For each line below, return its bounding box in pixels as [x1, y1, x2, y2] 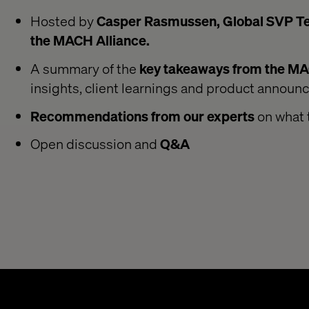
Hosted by [30, 12, 97, 30]
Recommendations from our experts [30, 106, 255, 125]
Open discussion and [30, 134, 160, 153]
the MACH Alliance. [30, 31, 150, 49]
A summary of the [30, 59, 139, 77]
